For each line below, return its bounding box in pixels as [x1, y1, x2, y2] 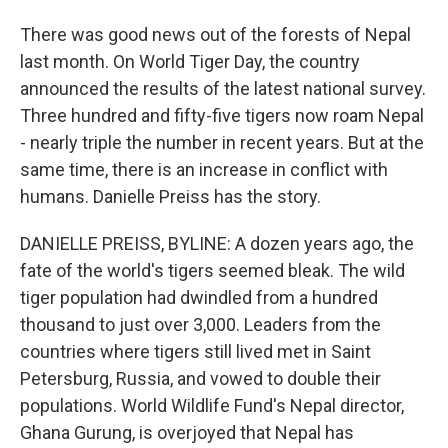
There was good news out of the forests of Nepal [20, 24, 411, 45]
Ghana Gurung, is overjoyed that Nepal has [20, 422, 354, 443]
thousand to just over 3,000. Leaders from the [20, 314, 381, 335]
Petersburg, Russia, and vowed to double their [20, 368, 381, 389]
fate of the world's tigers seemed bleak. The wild [20, 260, 405, 281]
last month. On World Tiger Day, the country [20, 51, 360, 72]
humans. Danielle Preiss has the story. [20, 186, 321, 207]
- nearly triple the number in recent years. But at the [20, 132, 424, 153]
